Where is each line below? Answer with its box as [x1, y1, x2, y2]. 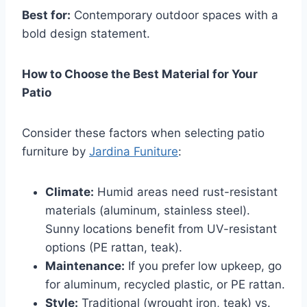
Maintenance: [45, 259, 125, 273]
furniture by [22, 145, 89, 159]
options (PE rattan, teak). [45, 241, 182, 255]
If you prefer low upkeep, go [125, 259, 282, 273]
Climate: [45, 185, 94, 199]
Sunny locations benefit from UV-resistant [45, 222, 277, 236]
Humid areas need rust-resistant [94, 185, 278, 199]
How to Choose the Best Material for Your [22, 67, 258, 82]
